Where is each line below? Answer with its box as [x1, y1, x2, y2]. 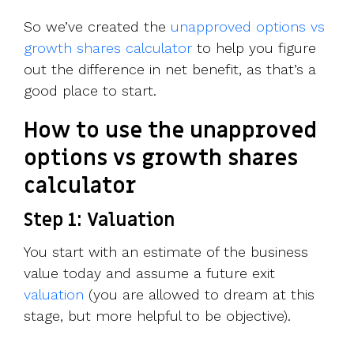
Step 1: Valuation [24, 209, 175, 233]
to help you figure [192, 40, 316, 57]
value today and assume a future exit [24, 265, 275, 282]
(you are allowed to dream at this [84, 286, 314, 303]
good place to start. [24, 82, 156, 100]
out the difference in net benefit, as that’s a [24, 61, 316, 78]
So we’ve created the [24, 18, 171, 36]
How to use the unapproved [24, 117, 317, 145]
